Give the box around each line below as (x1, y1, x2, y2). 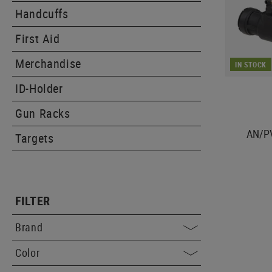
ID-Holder (15, 80, 63, 97)
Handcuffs (15, 5, 69, 22)
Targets (15, 130, 54, 146)
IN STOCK (235, 59, 267, 69)
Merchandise (15, 55, 82, 72)
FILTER (15, 192, 50, 209)
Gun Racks (15, 105, 70, 121)
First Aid (15, 30, 60, 47)
